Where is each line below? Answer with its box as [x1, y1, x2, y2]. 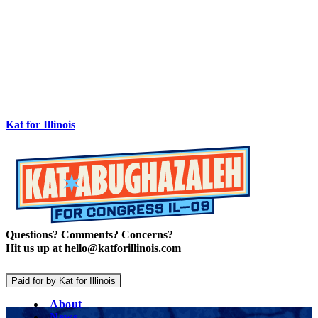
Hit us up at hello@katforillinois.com [6, 242, 181, 255]
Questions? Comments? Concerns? [6, 229, 180, 241]
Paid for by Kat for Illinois [11, 275, 116, 287]
